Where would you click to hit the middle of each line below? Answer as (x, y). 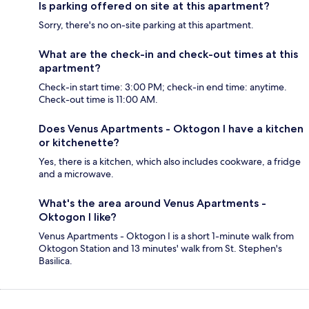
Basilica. (56, 261)
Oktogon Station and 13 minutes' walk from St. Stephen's (160, 249)
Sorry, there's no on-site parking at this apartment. (146, 25)
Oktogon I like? (78, 217)
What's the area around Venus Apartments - (152, 203)
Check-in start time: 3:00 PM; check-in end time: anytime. (163, 87)
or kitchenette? (79, 143)
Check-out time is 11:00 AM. (98, 100)
